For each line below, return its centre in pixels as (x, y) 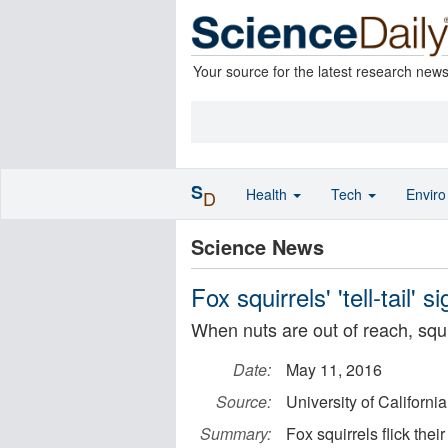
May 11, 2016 (334, 369)
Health (268, 194)
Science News (257, 246)
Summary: (235, 433)
